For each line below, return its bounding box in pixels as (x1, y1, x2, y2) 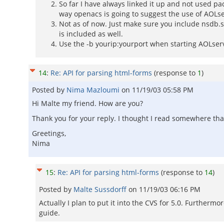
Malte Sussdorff (73, 184, 128, 194)
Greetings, (32, 128, 66, 138)
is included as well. (59, 29, 123, 38)
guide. (39, 208, 60, 217)
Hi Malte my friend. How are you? (32, 98, 143, 108)
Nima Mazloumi (66, 85, 121, 94)
